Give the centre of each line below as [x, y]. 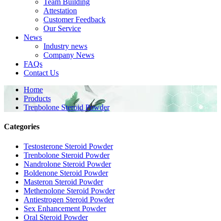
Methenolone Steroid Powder [69, 190]
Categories [22, 127]
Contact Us [41, 73]
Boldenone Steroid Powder [66, 173]
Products [37, 98]
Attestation [60, 11]
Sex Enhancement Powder [65, 208]
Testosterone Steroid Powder [68, 146]
